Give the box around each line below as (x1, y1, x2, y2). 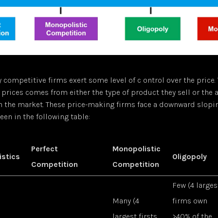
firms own (172, 196, 208, 206)
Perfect (31, 144, 58, 154)
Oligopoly (172, 152, 207, 162)
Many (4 (112, 196, 140, 206)
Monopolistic (112, 144, 161, 154)
